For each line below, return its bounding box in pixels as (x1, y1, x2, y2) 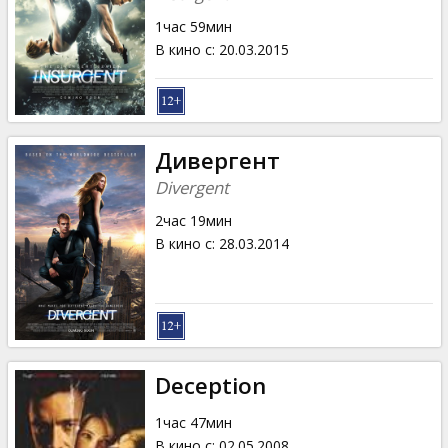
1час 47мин (154, 412, 232, 432)
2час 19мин (154, 210, 232, 230)
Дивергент (154, 144, 280, 176)
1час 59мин (154, 16, 232, 36)
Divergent (154, 175, 229, 199)
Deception (154, 369, 266, 401)
